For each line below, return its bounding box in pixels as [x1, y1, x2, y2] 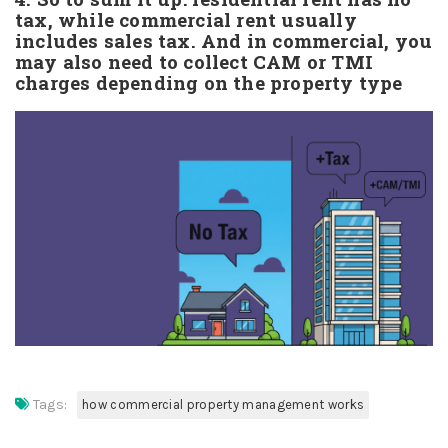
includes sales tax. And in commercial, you [15, 27, 433, 53]
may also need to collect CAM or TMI [15, 48, 374, 74]
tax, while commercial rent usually [15, 6, 357, 32]
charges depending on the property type [15, 69, 403, 95]
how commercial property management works [82, 397, 365, 413]
